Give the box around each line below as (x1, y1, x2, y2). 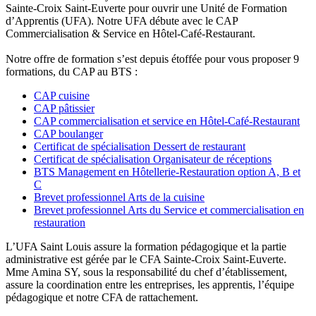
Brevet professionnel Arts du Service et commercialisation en (34, 203, 304, 216)
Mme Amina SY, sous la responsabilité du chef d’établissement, (6, 265, 287, 278)
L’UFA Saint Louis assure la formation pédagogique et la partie (6, 240, 286, 253)
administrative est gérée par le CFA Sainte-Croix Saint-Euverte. (6, 253, 286, 265)
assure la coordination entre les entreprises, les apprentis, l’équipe (6, 278, 294, 291)
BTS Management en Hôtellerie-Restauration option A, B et (34, 165, 300, 178)
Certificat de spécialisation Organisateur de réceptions (34, 152, 272, 165)
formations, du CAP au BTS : (6, 65, 138, 78)
